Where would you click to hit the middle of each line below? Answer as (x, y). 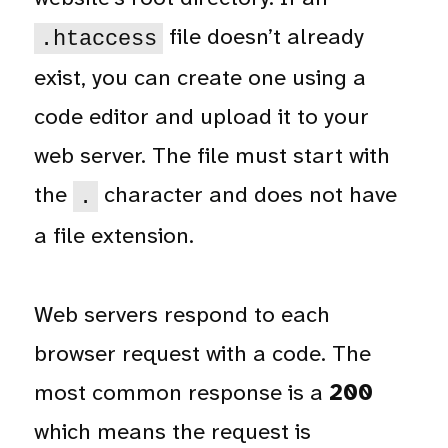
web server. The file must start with (212, 156)
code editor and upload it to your (202, 117)
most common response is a (182, 392)
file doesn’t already (263, 37)
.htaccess (99, 38)
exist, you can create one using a (200, 78)
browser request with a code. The (203, 353)
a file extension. (114, 236)
